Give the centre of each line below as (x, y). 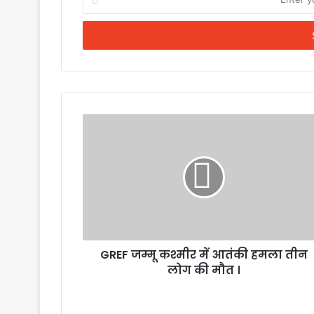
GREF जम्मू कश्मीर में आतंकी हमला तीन (204, 254)
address (100, 35)
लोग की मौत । (204, 270)
